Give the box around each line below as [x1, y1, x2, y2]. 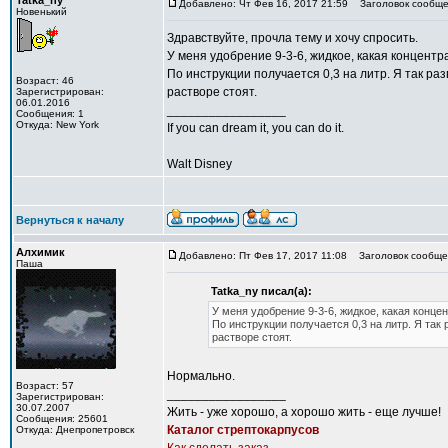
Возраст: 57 [16, 380, 74, 391]
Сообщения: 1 [16, 108, 84, 119]
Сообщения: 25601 [16, 413, 108, 424]
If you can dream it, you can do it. [167, 121, 344, 135]
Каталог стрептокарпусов [167, 423, 319, 437]
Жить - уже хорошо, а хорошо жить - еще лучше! [167, 405, 441, 419]
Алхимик [16, 246, 65, 258]
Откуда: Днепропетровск [16, 424, 134, 435]
